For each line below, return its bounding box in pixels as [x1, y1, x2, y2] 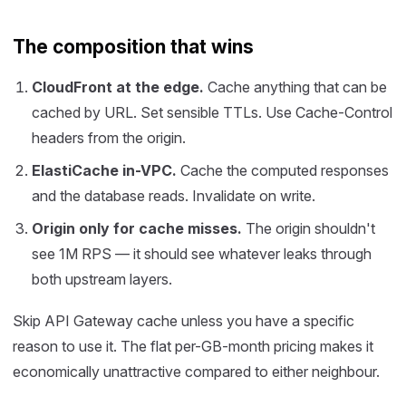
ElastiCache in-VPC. [31, 161, 177, 179]
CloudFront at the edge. [31, 78, 204, 96]
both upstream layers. [31, 270, 172, 288]
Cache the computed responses [176, 161, 389, 179]
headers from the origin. [31, 129, 186, 147]
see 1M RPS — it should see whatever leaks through [31, 245, 372, 263]
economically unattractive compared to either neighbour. [13, 362, 380, 381]
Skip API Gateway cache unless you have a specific [13, 312, 354, 330]
